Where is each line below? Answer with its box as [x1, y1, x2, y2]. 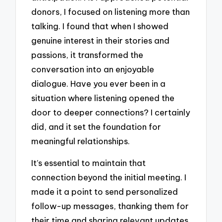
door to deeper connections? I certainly [31, 107, 191, 117]
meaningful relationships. [31, 135, 130, 146]
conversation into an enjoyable [31, 63, 155, 74]
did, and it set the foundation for [31, 121, 162, 132]
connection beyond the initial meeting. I [31, 172, 187, 183]
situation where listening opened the [31, 92, 175, 103]
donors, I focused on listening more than [31, 6, 190, 17]
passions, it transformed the [31, 49, 144, 60]
